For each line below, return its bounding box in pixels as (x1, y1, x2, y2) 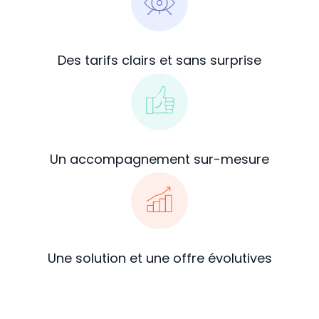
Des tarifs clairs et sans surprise (58, 51, 261, 69)
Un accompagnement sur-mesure (50, 150, 269, 168)
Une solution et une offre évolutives (47, 249, 272, 267)
